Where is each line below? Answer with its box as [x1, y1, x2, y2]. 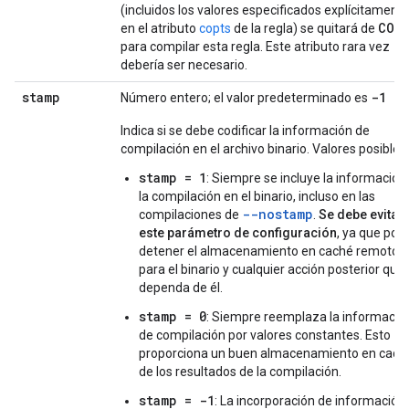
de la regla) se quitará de [231, 21, 378, 36]
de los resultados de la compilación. [139, 364, 341, 379]
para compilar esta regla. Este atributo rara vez [121, 39, 390, 54]
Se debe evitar [319, 207, 404, 222]
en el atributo [121, 21, 199, 36]
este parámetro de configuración [139, 225, 337, 240]
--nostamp [242, 205, 313, 223]
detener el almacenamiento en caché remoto [139, 244, 399, 258]
